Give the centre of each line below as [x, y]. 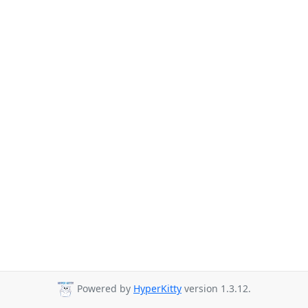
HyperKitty [157, 289]
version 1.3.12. [216, 289]
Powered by [104, 289]
